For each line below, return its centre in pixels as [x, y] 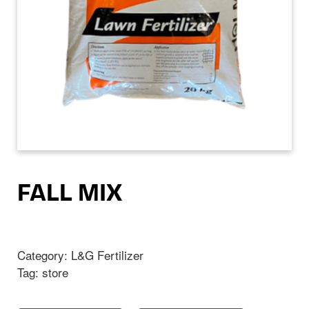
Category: [44, 255]
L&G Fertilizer [107, 255]
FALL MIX [70, 195]
